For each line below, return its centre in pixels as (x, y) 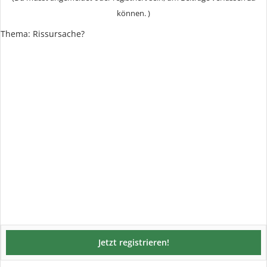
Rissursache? (59, 34)
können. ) (133, 13)
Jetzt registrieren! (133, 242)
